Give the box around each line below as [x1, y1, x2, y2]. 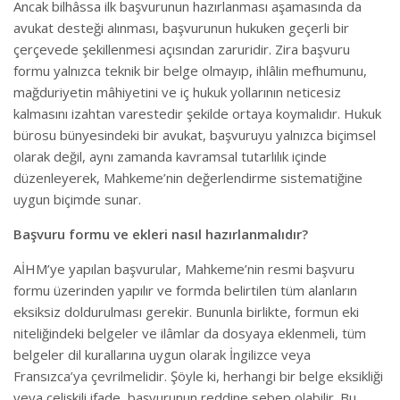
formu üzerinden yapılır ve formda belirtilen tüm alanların [13, 281, 357, 299]
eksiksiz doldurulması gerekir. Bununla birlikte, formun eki [13, 303, 359, 321]
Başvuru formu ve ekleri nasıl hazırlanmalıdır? [13, 225, 308, 243]
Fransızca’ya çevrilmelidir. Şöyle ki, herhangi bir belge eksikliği [13, 367, 383, 385]
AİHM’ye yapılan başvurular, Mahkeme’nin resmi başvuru [13, 260, 354, 278]
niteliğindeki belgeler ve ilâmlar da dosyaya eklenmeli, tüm [13, 324, 366, 342]
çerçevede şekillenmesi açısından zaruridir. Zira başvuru [13, 40, 350, 58]
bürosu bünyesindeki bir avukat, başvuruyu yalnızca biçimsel [13, 126, 376, 144]
